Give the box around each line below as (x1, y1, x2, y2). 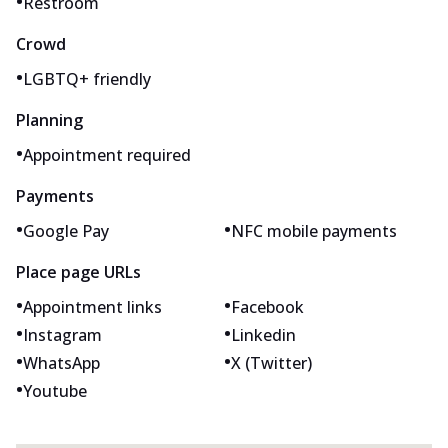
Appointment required (23, 143, 191, 166)
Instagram (23, 323, 102, 346)
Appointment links (23, 295, 162, 318)
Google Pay (23, 219, 109, 242)
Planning (16, 108, 83, 131)
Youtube (23, 379, 87, 402)
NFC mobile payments (231, 219, 397, 242)
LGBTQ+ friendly (23, 67, 151, 90)
